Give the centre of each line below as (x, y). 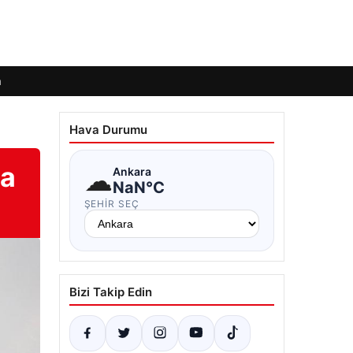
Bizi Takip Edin (110, 292)
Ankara (132, 171)
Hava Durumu (108, 130)
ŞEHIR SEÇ (112, 204)
